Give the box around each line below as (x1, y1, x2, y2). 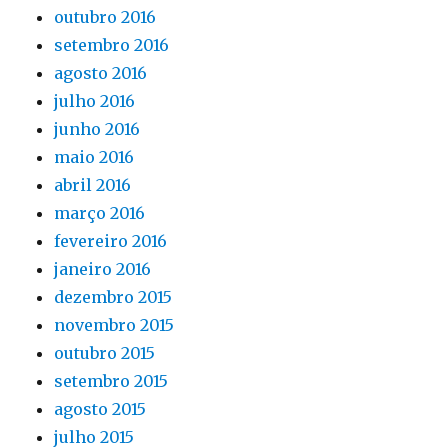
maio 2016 (54, 147, 135, 167)
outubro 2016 (54, 7, 157, 27)
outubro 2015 (54, 343, 156, 363)
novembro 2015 (54, 315, 175, 335)
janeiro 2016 (54, 259, 152, 279)
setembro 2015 (54, 371, 169, 391)
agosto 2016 (54, 63, 148, 83)
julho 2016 (54, 91, 136, 111)
